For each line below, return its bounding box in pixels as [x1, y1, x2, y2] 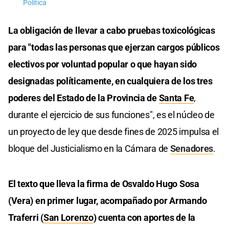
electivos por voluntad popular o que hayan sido [8, 59, 197, 70]
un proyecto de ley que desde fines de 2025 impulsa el [8, 126, 219, 138]
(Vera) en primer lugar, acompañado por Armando [8, 195, 207, 207]
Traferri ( [8, 212, 43, 223]
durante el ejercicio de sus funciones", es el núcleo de [8, 109, 215, 121]
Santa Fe [158, 93, 194, 104]
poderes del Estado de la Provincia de [8, 93, 159, 104]
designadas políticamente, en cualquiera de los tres [8, 76, 213, 87]
